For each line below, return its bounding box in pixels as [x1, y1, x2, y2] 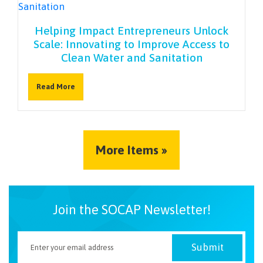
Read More [36, 82, 75, 92]
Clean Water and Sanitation [60, 51, 203, 65]
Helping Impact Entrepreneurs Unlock [34, 24, 229, 38]
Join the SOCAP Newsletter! [52, 201, 211, 217]
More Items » [96, 142, 167, 157]
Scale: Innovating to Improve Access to [33, 38, 230, 51]
